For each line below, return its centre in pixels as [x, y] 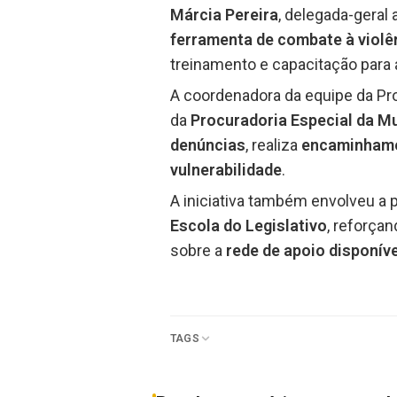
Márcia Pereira [224, 15]
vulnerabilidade [226, 170]
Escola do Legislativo [249, 226]
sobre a [198, 251]
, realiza [273, 145]
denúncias [208, 145]
